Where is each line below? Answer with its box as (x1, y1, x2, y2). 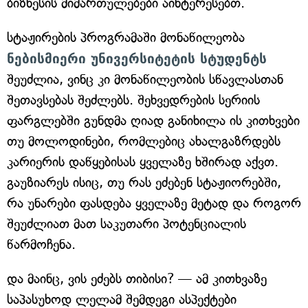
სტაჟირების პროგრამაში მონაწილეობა (7, 30, 245, 45)
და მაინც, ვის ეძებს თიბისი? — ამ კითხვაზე (7, 271, 267, 287)
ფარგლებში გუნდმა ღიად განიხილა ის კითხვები (7, 113, 300, 129)
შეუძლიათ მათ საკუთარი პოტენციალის (7, 216, 246, 232)
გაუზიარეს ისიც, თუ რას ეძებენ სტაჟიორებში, (7, 175, 281, 190)
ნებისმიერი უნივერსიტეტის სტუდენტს (7, 51, 267, 66)
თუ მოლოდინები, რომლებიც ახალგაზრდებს (7, 133, 280, 149)
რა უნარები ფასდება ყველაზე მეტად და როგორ (7, 195, 301, 211)
